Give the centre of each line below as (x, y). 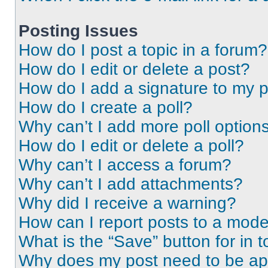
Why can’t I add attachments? (131, 184)
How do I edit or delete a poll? (131, 146)
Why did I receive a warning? (127, 203)
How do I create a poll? (106, 107)
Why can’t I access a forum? (125, 165)
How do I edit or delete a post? (134, 69)
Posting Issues (78, 31)
